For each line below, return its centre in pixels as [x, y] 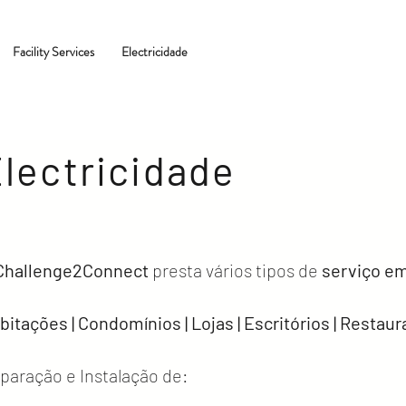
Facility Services [53, 52]
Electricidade [155, 52]
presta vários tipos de [233, 270]
